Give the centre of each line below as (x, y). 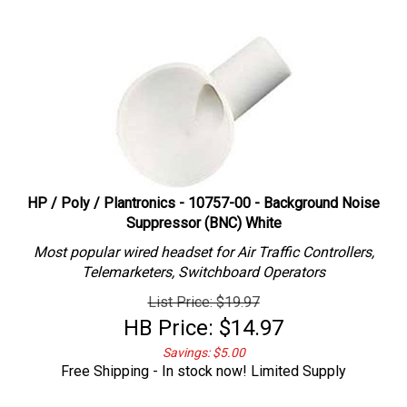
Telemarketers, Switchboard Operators (203, 263)
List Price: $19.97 (203, 293)
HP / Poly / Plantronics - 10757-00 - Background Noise (203, 194)
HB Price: (169, 319)
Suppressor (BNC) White (203, 214)
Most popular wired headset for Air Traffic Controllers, (203, 243)
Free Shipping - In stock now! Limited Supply (203, 362)
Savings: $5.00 (203, 343)
